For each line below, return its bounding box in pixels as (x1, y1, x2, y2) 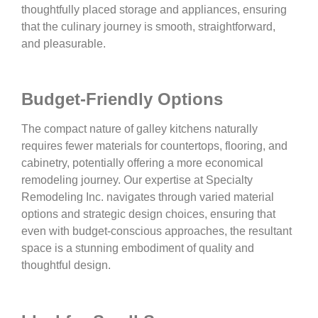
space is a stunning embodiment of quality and (21, 242, 254, 255)
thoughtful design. (21, 259, 111, 272)
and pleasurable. (21, 37, 106, 50)
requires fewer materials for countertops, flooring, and (21, 140, 287, 153)
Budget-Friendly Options (21, 89, 223, 109)
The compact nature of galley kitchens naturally (21, 123, 258, 136)
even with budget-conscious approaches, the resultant (21, 225, 292, 238)
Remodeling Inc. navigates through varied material (21, 191, 274, 204)
